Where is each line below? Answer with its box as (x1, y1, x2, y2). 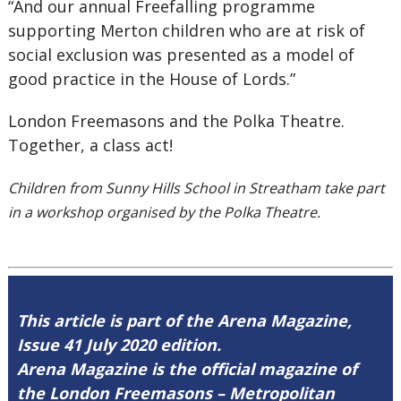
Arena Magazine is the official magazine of (16, 358, 357, 380)
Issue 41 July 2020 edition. (16, 334, 221, 355)
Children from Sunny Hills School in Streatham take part (7, 178, 385, 198)
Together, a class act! (7, 134, 173, 156)
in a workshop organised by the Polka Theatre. (7, 202, 320, 222)
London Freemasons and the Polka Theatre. (7, 110, 345, 132)
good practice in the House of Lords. (7, 68, 290, 90)
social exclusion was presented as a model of (7, 44, 354, 65)
